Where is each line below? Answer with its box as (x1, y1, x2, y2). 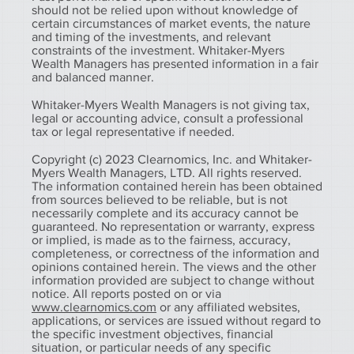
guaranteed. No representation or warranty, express (32, 219, 314, 233)
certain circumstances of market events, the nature (32, 16, 311, 30)
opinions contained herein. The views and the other (32, 259, 316, 273)
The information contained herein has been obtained (32, 179, 322, 193)
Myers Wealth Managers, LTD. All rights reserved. (32, 165, 302, 179)
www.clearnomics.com (32, 299, 156, 314)
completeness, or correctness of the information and (32, 246, 319, 260)
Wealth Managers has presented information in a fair (32, 56, 318, 70)
